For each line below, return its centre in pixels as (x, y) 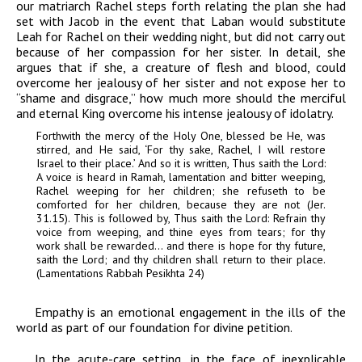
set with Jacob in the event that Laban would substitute (181, 21)
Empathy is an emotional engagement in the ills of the (190, 312)
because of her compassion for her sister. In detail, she (181, 52)
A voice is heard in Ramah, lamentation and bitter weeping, (181, 177)
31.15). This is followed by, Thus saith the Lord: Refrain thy (181, 219)
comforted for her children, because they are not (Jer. (181, 205)
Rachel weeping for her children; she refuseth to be (181, 191)
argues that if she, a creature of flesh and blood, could (181, 67)
